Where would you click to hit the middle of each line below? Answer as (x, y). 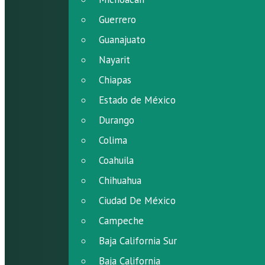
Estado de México (137, 100)
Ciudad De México (137, 201)
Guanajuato (122, 40)
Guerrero (117, 20)
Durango (117, 120)
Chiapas (115, 80)
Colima (113, 140)
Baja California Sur (138, 241)
